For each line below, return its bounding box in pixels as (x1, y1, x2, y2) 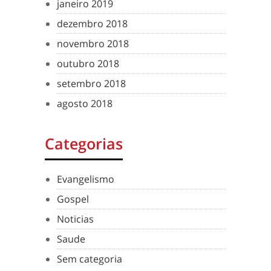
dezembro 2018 (57, 17, 128, 31)
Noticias (57, 212, 94, 226)
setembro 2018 (57, 77, 126, 91)
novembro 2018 (57, 37, 129, 51)
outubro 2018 (57, 57, 119, 71)
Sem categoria (57, 252, 122, 266)
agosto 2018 (57, 97, 113, 111)
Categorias (45, 133, 123, 154)
